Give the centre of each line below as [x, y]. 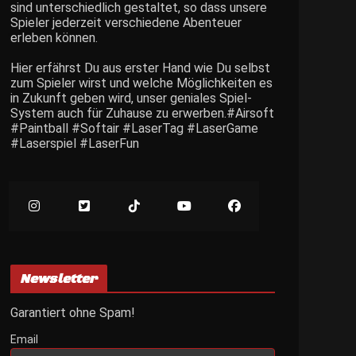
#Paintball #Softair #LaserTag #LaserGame [134, 128]
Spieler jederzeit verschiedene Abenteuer [126, 22]
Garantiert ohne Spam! [73, 312]
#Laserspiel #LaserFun [75, 143]
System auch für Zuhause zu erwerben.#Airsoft [142, 113]
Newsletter [59, 279]
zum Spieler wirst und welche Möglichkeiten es [141, 83]
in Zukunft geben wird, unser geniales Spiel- [131, 98]
